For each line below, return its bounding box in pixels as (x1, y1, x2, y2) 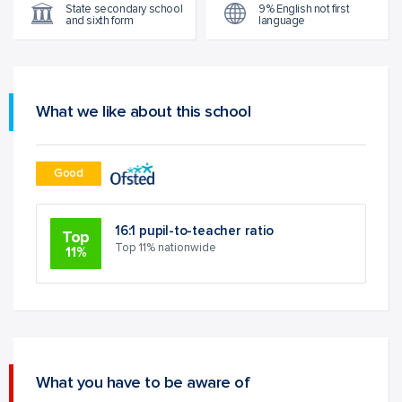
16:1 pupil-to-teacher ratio (115, 224, 274, 238)
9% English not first (258, 4, 350, 16)
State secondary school (66, 4, 183, 16)
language (258, 15, 306, 28)
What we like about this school (36, 104, 250, 120)
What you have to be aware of (36, 375, 249, 391)
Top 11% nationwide (115, 242, 216, 254)
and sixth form (66, 15, 134, 28)
